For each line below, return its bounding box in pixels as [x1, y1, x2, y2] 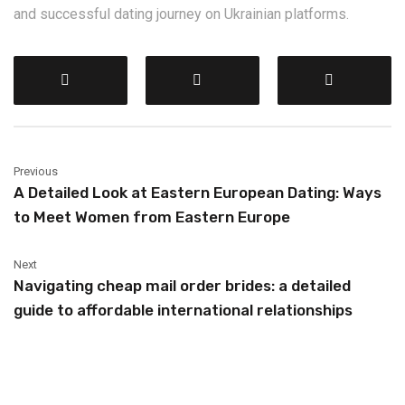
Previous [14, 165, 58, 178]
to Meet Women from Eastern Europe [14, 208, 290, 226]
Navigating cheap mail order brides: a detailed [14, 277, 351, 295]
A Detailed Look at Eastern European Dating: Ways [14, 184, 381, 202]
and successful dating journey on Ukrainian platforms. [14, 5, 349, 23]
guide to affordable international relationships [14, 301, 353, 319]
